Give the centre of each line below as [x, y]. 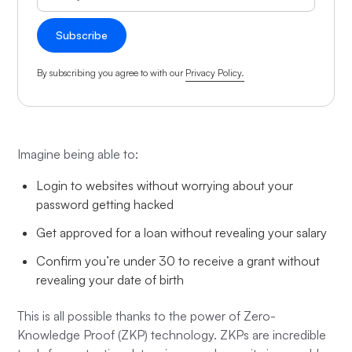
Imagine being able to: [78, 154]
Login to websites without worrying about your [165, 185]
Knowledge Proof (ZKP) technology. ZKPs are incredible [172, 335]
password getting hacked [105, 204]
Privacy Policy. [215, 73]
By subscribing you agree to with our [112, 73]
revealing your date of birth [110, 280]
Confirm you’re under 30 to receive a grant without [178, 261]
